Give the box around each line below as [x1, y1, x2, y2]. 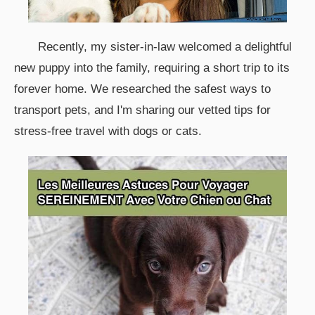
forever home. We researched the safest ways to [14, 82, 271, 96]
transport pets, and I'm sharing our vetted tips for [14, 103, 271, 117]
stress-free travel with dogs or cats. [14, 124, 202, 139]
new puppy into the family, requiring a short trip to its [14, 61, 290, 75]
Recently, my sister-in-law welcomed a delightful [38, 40, 292, 54]
